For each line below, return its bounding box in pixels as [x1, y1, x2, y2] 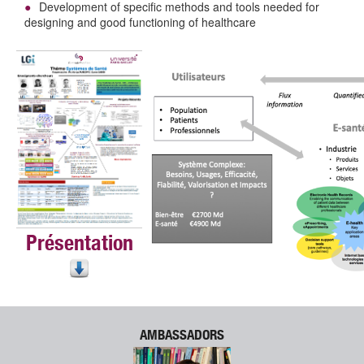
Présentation [25, 235, 133, 257]
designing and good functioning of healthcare [24, 14, 256, 31]
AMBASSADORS [140, 330, 224, 344]
